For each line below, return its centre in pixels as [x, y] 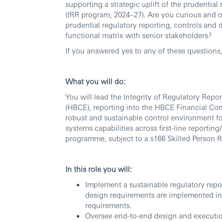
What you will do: [95, 81]
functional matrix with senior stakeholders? [139, 35]
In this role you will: [99, 169]
